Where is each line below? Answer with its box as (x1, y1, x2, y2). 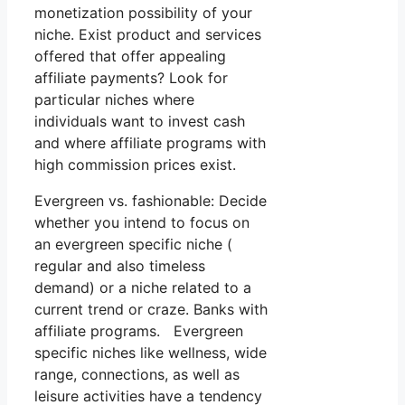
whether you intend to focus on (34, 213, 250, 232)
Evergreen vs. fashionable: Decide (34, 192, 267, 211)
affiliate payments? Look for (34, 69, 228, 88)
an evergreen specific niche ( (34, 235, 232, 254)
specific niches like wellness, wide (34, 344, 267, 363)
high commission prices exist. (34, 155, 236, 174)
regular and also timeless (34, 257, 205, 276)
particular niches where (34, 90, 194, 109)
